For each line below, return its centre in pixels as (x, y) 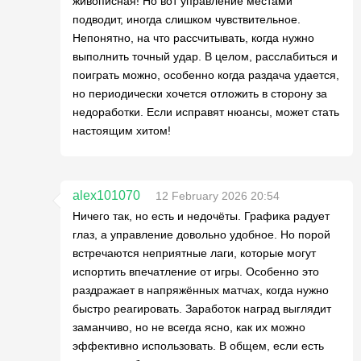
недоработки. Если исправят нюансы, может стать (206, 112)
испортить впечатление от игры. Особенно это (196, 272)
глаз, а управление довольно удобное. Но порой (201, 234)
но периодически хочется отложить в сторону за (200, 93)
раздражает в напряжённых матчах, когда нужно (201, 290)
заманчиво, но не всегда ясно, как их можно (189, 327)
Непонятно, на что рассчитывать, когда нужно (193, 38)
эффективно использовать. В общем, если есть (198, 346)
